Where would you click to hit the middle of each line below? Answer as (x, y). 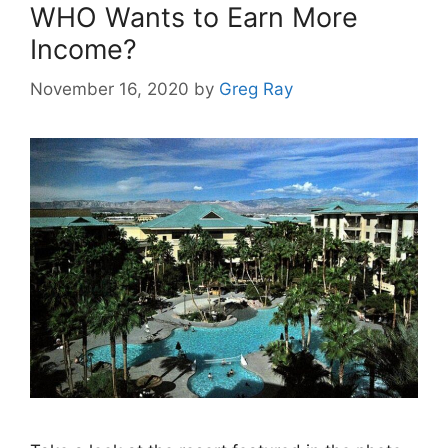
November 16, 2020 (109, 89)
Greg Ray (256, 89)
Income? (83, 49)
